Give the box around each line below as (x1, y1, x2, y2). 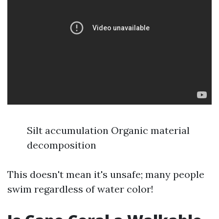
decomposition (27, 139, 96, 151)
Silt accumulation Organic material (27, 124, 190, 136)
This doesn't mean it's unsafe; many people (7, 168, 204, 180)
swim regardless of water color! (7, 183, 153, 195)
